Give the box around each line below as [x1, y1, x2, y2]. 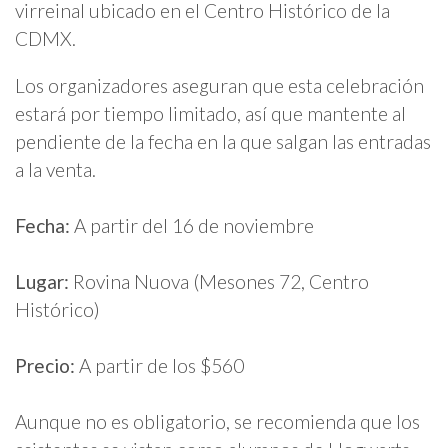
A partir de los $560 [79, 354, 244, 378]
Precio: [15, 354, 79, 378]
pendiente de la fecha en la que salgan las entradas [15, 130, 431, 154]
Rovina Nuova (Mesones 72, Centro [73, 270, 369, 294]
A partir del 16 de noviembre [70, 214, 314, 238]
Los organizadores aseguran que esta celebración [15, 74, 424, 98]
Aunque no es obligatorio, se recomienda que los [15, 410, 420, 434]
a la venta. [15, 158, 96, 182]
